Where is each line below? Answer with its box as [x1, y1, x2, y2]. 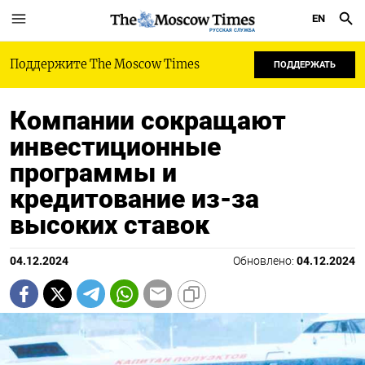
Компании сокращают [10, 105, 286, 136]
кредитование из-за [10, 183, 259, 214]
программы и [10, 157, 177, 188]
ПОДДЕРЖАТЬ [274, 59, 336, 70]
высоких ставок [10, 209, 209, 240]
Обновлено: [233, 254, 297, 268]
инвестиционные [10, 131, 221, 162]
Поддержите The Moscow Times [10, 57, 200, 72]
